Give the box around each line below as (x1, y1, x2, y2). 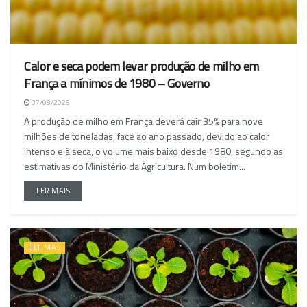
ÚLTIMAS (28, 242, 61, 254)
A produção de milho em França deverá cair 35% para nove (24, 114, 263, 129)
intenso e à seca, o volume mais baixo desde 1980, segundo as (24, 144, 283, 159)
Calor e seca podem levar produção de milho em (24, 57, 259, 76)
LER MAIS (36, 185, 71, 197)
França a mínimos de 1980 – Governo (24, 74, 210, 93)
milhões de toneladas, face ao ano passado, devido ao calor (24, 129, 269, 144)
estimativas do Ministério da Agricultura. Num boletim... (24, 159, 245, 174)
